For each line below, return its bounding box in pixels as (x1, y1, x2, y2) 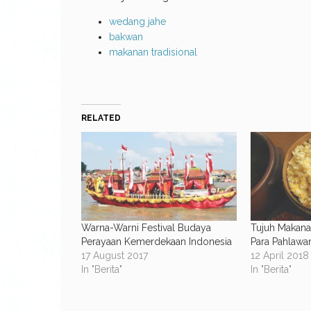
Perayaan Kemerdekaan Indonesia (81, 235, 232, 247)
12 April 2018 (251, 249, 310, 261)
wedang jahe (109, 15, 166, 27)
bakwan (109, 31, 143, 42)
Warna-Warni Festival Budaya (81, 221, 211, 233)
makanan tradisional (109, 46, 197, 58)
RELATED (81, 112, 121, 123)
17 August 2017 (81, 249, 148, 261)
